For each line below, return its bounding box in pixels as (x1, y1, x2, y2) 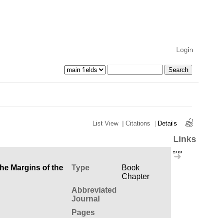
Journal (71, 194, 100, 203)
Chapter (121, 172, 149, 181)
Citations (125, 119, 150, 127)
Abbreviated (71, 185, 117, 194)
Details (157, 119, 177, 127)
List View (92, 119, 118, 127)
